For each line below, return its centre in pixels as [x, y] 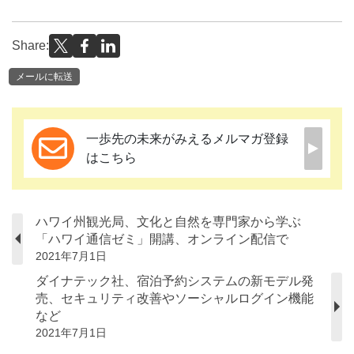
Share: [30, 46]
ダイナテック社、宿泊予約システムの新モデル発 [175, 281]
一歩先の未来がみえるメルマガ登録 [187, 138]
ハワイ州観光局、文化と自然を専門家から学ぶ [168, 221]
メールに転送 [44, 76]
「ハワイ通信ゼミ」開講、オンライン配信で [162, 239]
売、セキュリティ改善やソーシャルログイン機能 [175, 298]
